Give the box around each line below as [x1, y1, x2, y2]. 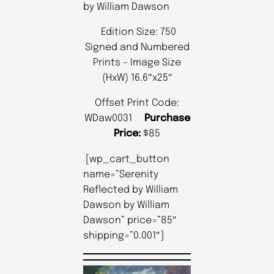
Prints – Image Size [93, 57, 181, 68]
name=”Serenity [83, 169, 158, 180]
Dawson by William [83, 199, 169, 210]
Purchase [144, 113, 190, 124]
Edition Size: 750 [98, 27, 176, 38]
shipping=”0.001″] [83, 230, 164, 241]
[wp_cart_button [83, 154, 169, 165]
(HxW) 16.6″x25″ [102, 73, 172, 84]
